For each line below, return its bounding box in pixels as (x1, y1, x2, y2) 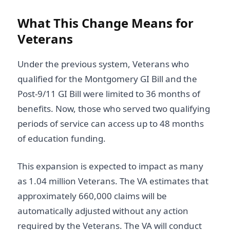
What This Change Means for (17, 14, 194, 31)
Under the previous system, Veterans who (17, 57, 189, 70)
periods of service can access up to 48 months (17, 117, 204, 129)
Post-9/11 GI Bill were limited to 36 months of (17, 87, 200, 100)
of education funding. (17, 132, 106, 144)
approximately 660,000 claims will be (17, 190, 167, 202)
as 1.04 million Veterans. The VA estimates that (17, 175, 208, 187)
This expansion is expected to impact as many (17, 160, 203, 172)
